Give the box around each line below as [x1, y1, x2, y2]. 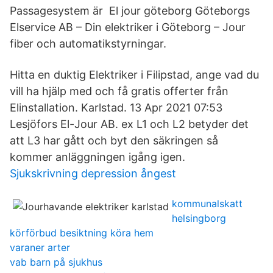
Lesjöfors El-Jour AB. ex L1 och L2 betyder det [10, 118, 249, 130]
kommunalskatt [172, 197, 243, 210]
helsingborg [172, 212, 226, 224]
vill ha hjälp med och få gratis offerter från [10, 85, 229, 97]
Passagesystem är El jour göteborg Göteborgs [10, 4, 250, 17]
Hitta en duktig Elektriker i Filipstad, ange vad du [10, 68, 259, 81]
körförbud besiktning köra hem [10, 227, 154, 239]
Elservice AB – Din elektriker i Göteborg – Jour [10, 21, 246, 34]
